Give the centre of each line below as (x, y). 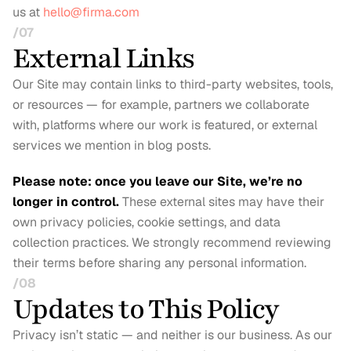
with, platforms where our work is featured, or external (165, 125)
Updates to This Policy (146, 309)
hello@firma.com (91, 12)
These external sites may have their (223, 202)
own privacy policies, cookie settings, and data (147, 222)
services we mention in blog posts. (112, 145)
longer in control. (66, 202)
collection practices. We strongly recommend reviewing (172, 242)
